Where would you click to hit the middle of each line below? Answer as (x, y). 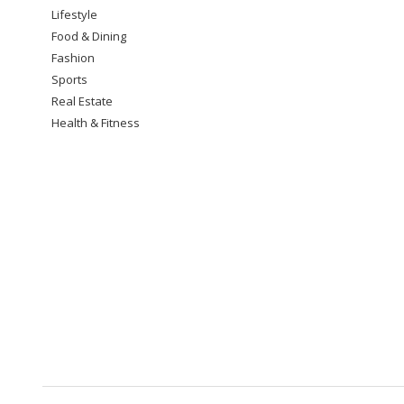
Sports (69, 79)
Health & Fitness (96, 123)
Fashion (73, 58)
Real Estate (82, 101)
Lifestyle (74, 14)
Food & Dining (89, 36)
